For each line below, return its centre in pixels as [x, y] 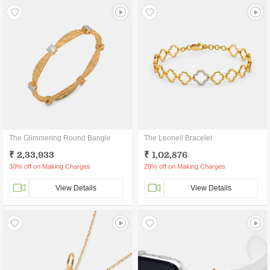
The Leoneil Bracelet [178, 138]
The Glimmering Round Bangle [60, 138]
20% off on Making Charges [185, 166]
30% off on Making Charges [50, 166]
